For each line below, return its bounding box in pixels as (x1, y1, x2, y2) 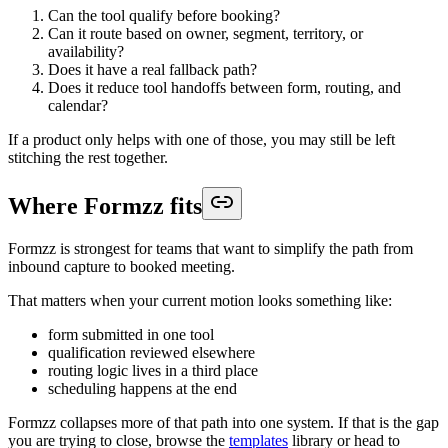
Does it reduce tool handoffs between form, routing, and (48, 79, 401, 97)
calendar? (48, 97, 108, 115)
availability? (48, 43, 124, 61)
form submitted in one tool (48, 325, 214, 343)
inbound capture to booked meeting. (8, 257, 235, 275)
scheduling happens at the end (48, 379, 237, 397)
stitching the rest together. (8, 149, 168, 167)
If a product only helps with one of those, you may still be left (8, 131, 395, 149)
